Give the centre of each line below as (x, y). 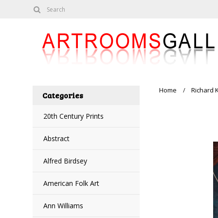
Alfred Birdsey (65, 161)
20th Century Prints (74, 116)
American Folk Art (72, 183)
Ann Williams (64, 206)
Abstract (57, 138)
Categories (63, 95)
